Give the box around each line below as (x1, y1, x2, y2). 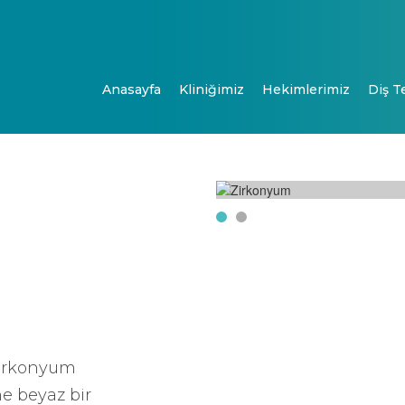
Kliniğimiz (179, 81, 244, 98)
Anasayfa (102, 81, 161, 98)
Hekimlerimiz (262, 81, 350, 98)
